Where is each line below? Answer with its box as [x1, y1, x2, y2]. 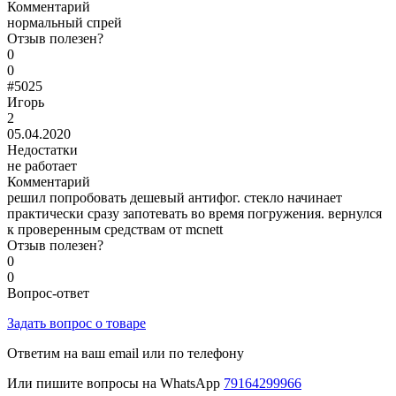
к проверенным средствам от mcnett [7, 221, 223, 237]
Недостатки [7, 141, 78, 157]
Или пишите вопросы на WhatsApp [7, 375, 224, 391]
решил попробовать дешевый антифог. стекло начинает [7, 189, 342, 205]
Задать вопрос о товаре [7, 315, 146, 331]
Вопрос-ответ [7, 285, 89, 301]
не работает [7, 157, 77, 173]
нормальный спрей [7, 14, 122, 30]
